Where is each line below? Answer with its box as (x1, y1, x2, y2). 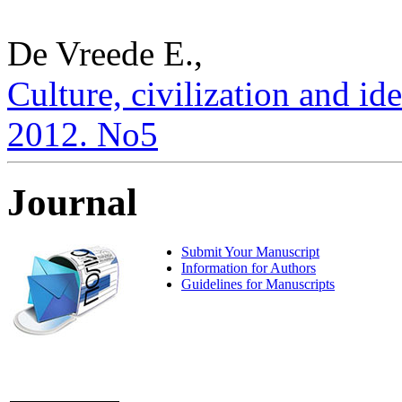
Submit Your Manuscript (181, 244, 319, 260)
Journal (7, 181, 137, 224)
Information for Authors (181, 260, 316, 276)
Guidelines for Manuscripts (181, 276, 335, 293)
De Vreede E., (7, 33, 203, 73)
